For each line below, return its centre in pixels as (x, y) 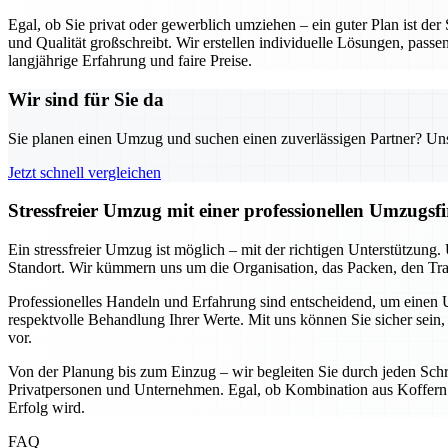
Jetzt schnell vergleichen (84, 172)
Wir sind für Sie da (86, 99)
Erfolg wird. (46, 408)
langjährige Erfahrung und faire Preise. (130, 61)
